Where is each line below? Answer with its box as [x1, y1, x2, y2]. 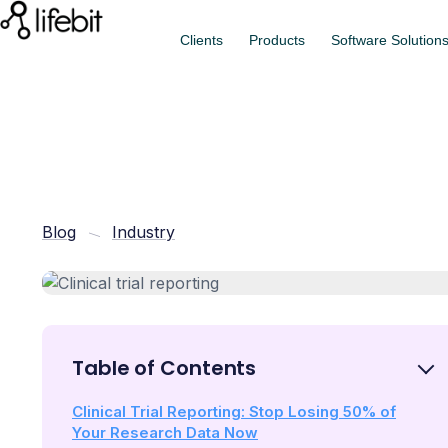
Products [248, 32, 305, 48]
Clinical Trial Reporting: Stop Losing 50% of [72, 401, 396, 421]
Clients [179, 32, 223, 48]
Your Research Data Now [72, 422, 258, 442]
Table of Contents [72, 353, 257, 382]
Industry [112, 222, 175, 242]
